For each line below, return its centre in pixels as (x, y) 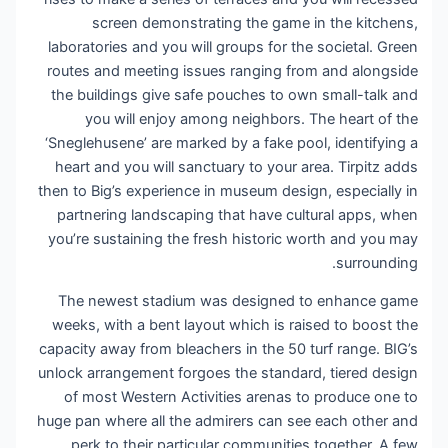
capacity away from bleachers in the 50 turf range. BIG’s (230, 349)
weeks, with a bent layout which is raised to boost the (236, 325)
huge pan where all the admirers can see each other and (229, 421)
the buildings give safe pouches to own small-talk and (236, 94)
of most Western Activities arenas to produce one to (242, 397)
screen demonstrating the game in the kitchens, (256, 22)
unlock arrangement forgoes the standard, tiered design (229, 373)
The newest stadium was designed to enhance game (239, 301)
